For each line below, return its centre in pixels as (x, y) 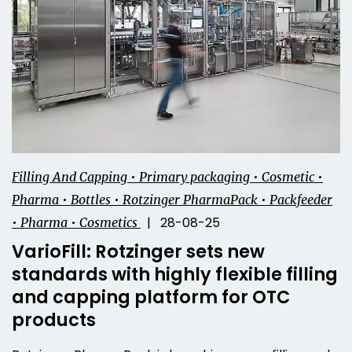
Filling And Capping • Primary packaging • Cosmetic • (167, 177)
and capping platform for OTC (151, 297)
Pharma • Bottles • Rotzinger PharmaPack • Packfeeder (172, 200)
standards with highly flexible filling (175, 275)
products (54, 320)
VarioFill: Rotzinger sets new (138, 252)
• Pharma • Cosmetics (76, 223)
